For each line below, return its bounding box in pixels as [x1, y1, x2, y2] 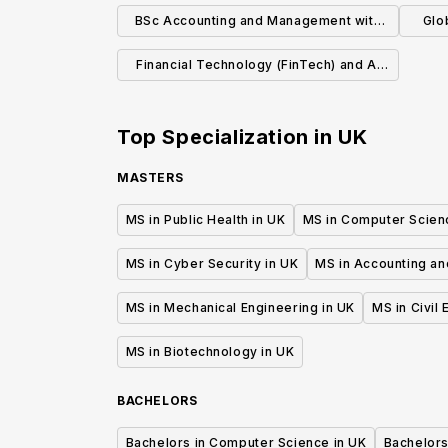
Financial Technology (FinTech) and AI [135, 57, 381, 73]
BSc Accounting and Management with [134, 13, 382, 29]
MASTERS [117, 170, 184, 186]
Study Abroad [213, 43, 303, 59]
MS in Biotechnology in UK [125, 344, 295, 360]
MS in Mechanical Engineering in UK [125, 300, 355, 316]
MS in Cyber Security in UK [125, 256, 299, 272]
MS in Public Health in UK [125, 212, 286, 228]
